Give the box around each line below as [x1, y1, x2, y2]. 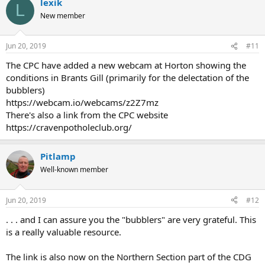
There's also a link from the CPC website [6, 109, 168, 121]
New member [40, 10, 85, 21]
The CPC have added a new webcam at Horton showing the [6, 59, 246, 72]
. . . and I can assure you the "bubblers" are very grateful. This [6, 213, 256, 225]
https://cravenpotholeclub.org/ [6, 121, 132, 134]
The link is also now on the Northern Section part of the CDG [6, 250, 251, 263]
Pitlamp [40, 150, 76, 163]
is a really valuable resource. [6, 225, 121, 238]
